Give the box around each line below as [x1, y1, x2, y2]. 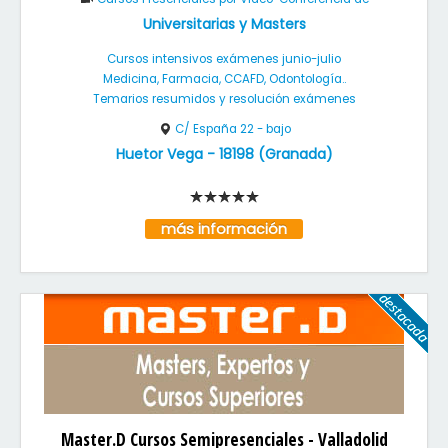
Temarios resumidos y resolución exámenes [92, 91, 356, 107]
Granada [264, 144, 326, 164]
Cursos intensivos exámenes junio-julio [107, 51, 341, 67]
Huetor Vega [115, 144, 203, 164]
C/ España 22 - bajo [174, 121, 291, 137]
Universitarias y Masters [142, 14, 306, 34]
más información [149, 219, 299, 239]
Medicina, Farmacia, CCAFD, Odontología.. [102, 71, 346, 87]
